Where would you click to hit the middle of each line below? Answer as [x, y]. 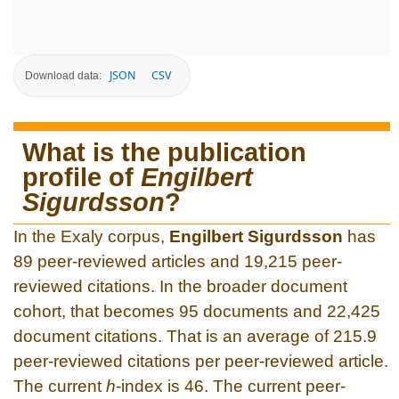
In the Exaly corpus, [91, 236]
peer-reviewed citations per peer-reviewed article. [201, 361]
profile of [81, 177]
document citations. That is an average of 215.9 [195, 336]
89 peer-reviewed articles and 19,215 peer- [178, 261]
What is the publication [164, 152]
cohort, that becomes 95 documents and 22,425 [197, 311]
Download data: [63, 75]
